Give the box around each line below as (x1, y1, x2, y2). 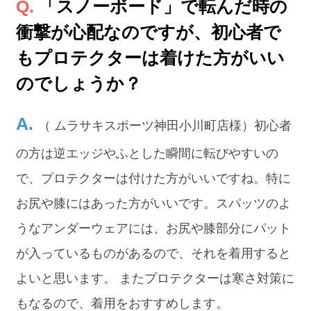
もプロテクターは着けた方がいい (16, 47, 285, 67)
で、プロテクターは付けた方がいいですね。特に (16, 171, 292, 185)
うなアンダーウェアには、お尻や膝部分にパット (16, 221, 292, 235)
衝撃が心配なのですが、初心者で (16, 22, 282, 42)
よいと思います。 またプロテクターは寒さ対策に (16, 271, 295, 285)
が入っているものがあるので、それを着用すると (16, 246, 292, 260)
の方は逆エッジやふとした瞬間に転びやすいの (16, 146, 279, 160)
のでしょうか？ (16, 73, 142, 93)
